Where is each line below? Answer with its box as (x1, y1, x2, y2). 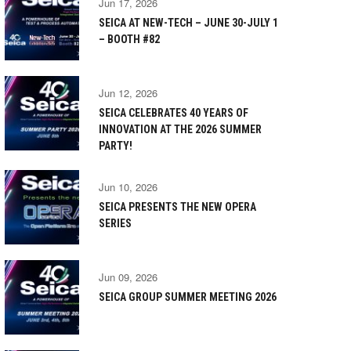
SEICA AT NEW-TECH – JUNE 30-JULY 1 (99, 16, 278, 29)
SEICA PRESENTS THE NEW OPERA (99, 201, 256, 213)
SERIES (99, 217, 132, 230)
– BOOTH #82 (99, 33, 160, 45)
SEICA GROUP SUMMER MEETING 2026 (99, 291, 277, 303)
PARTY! (99, 139, 132, 152)
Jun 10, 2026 (99, 179, 157, 194)
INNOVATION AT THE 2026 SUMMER (99, 123, 262, 136)
